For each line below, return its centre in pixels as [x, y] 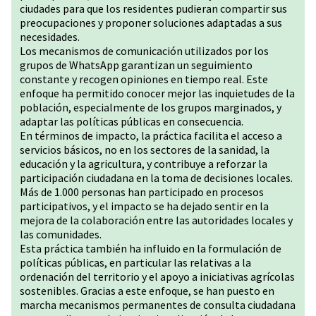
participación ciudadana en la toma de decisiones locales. [156, 178]
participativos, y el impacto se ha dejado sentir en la [144, 206]
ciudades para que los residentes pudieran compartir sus [153, 8]
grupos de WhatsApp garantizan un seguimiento [136, 65]
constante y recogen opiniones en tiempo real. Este [144, 79]
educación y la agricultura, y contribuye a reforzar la [144, 164]
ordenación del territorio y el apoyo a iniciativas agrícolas [157, 276]
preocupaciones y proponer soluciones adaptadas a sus [151, 23]
